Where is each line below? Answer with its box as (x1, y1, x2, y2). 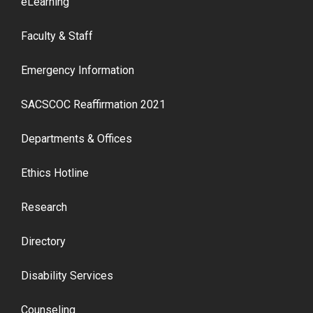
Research (21, 201, 67, 214)
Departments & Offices (21, 132, 132, 146)
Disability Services (21, 269, 113, 283)
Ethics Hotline (21, 166, 89, 180)
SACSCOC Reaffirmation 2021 (21, 98, 166, 112)
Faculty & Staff (21, 29, 93, 43)
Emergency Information (21, 64, 134, 78)
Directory (21, 235, 66, 249)
